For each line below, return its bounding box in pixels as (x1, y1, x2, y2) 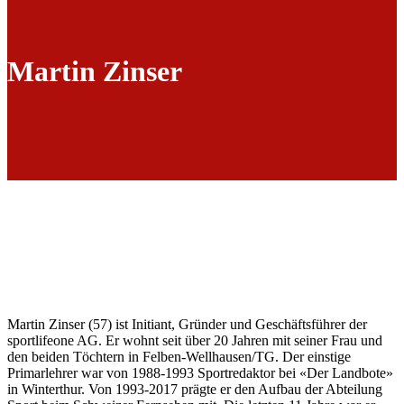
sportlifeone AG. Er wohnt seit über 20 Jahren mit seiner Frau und (7, 332, 382, 348)
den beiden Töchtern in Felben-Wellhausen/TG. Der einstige (7, 348, 351, 364)
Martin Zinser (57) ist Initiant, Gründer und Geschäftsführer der (7, 316, 367, 332)
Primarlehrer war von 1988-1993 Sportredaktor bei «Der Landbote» (7, 364, 393, 381)
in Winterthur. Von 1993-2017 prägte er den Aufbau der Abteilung (7, 381, 382, 397)
